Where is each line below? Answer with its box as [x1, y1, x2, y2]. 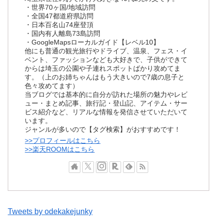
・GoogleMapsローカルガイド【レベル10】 [25, 38, 160, 46]
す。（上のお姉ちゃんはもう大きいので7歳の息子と [25, 73, 185, 81]
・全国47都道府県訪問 [25, 12, 94, 20]
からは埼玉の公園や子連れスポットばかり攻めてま [25, 64, 181, 73]
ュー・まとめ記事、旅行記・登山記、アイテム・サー [25, 99, 188, 108]
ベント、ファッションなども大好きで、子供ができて [25, 56, 188, 64]
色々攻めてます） [25, 82, 79, 90]
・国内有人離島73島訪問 [25, 30, 101, 38]
